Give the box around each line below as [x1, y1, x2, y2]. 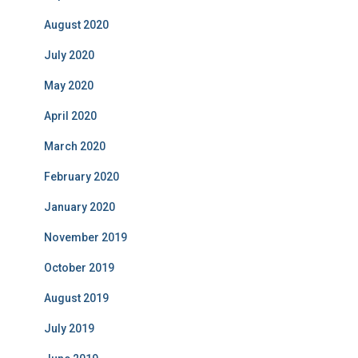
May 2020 [44, 79, 93, 93]
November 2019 [44, 231, 127, 245]
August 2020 [44, 18, 109, 32]
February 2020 [44, 170, 119, 184]
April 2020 [44, 109, 97, 123]
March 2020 [44, 140, 105, 153]
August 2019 [44, 292, 109, 305]
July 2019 [44, 322, 94, 336]
